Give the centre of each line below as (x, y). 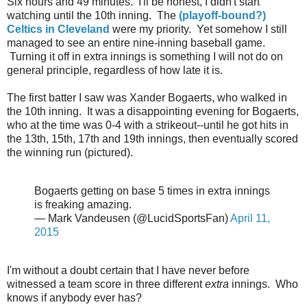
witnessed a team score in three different (106, 284)
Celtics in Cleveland (58, 29)
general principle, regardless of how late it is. (115, 71)
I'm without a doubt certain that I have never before (128, 270)
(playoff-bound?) (222, 16)
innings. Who (263, 284)
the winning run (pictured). (70, 153)
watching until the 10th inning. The (93, 16)
